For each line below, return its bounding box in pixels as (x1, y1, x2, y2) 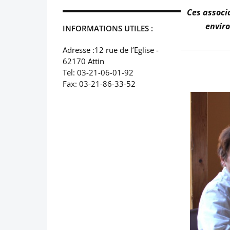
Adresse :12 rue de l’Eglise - (63, 44, 159, 55)
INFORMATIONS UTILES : (63, 23, 153, 33)
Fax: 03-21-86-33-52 (63, 78, 136, 89)
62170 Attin (63, 55, 104, 66)
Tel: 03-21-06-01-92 (63, 67, 133, 78)
